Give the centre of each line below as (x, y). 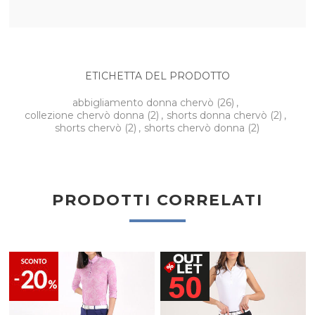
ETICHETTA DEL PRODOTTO (157, 76)
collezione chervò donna (86, 116)
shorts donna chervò (219, 116)
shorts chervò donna (196, 128)
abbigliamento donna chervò (145, 103)
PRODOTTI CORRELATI (157, 200)
